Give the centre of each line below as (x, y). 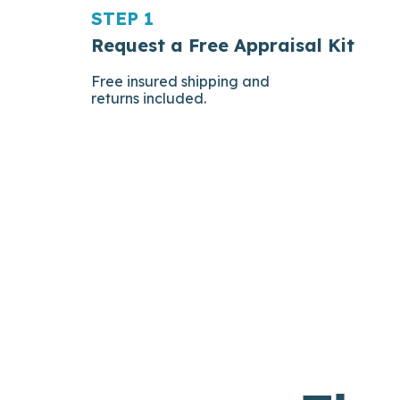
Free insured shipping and (180, 81)
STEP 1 (122, 18)
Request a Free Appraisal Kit (223, 45)
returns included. (149, 98)
